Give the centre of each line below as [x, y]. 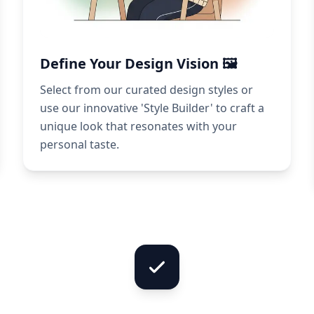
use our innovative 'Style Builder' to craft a [152, 108]
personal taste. [80, 145]
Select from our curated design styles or [146, 90]
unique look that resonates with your [138, 127]
